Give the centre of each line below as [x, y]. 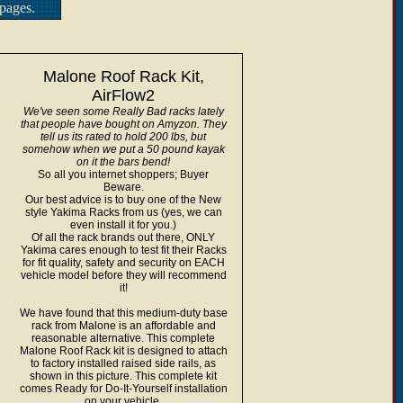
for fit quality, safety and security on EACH [123, 263]
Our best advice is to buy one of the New [123, 200]
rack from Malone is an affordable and [123, 326]
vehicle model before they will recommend [123, 275]
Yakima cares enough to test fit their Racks [123, 250]
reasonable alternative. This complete [123, 338]
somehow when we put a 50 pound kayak [123, 149]
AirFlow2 [123, 95]
